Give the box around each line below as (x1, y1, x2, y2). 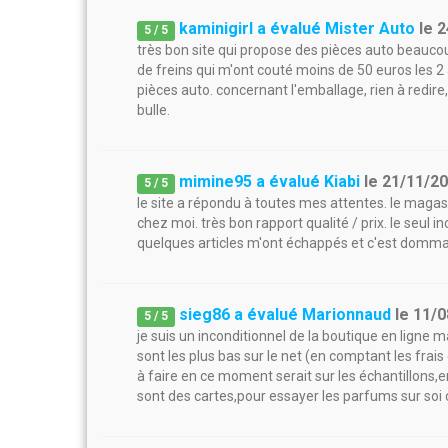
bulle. (137, 102, 170, 118)
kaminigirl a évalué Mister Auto (179, 19, 416, 38)
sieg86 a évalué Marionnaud (179, 305, 392, 324)
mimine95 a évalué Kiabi (179, 172, 361, 191)
